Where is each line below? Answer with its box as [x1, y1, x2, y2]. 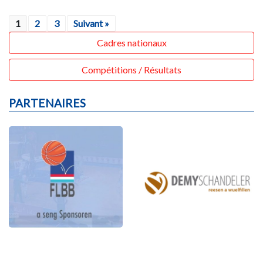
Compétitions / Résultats [82, 63, 181, 75]
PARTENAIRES [9, 96, 86, 110]
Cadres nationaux [96, 36, 167, 48]
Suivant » [73, 17, 109, 29]
